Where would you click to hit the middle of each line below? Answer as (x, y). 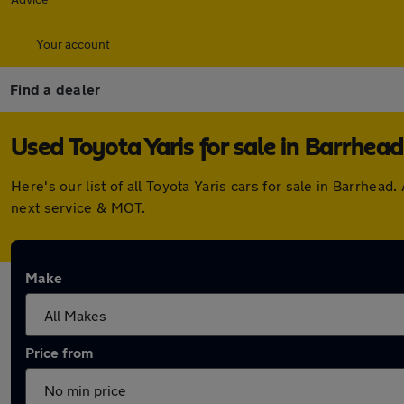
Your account (73, 44)
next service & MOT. (78, 207)
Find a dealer (55, 89)
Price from (59, 352)
